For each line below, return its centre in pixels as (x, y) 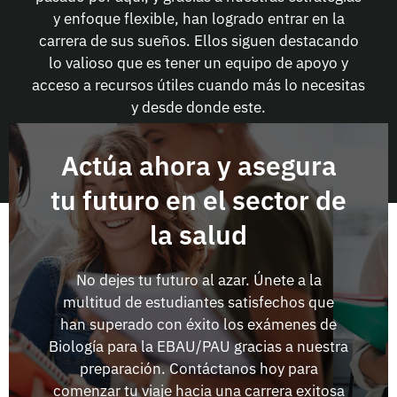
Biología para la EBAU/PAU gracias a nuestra (198, 347)
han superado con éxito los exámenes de (198, 325)
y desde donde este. (198, 107)
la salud (198, 235)
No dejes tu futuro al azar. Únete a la (198, 280)
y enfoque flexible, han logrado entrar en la (198, 18)
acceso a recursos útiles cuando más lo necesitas (198, 85)
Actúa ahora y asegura (198, 166)
